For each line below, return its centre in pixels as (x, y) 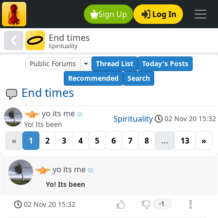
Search (139, 78)
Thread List (114, 64)
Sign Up (113, 14)
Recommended (93, 78)
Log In (164, 14)
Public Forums (53, 64)
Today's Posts (165, 64)
